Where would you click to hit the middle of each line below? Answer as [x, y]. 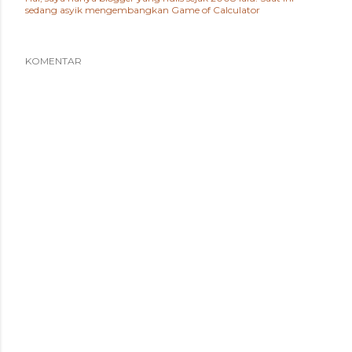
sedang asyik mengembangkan [98, 9]
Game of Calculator [216, 9]
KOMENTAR [53, 60]
